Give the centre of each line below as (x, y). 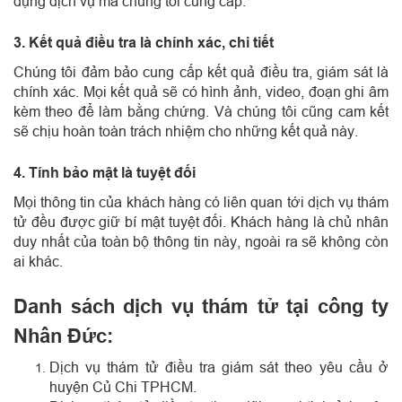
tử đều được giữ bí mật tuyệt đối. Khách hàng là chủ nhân (201, 221)
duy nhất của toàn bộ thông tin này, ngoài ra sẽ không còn (201, 241)
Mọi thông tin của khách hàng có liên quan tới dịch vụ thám (201, 201)
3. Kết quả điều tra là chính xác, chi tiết (144, 42)
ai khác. (38, 261)
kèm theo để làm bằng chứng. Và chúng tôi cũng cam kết (201, 111)
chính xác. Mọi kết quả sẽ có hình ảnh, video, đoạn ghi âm (201, 91)
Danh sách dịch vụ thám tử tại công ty (201, 306)
